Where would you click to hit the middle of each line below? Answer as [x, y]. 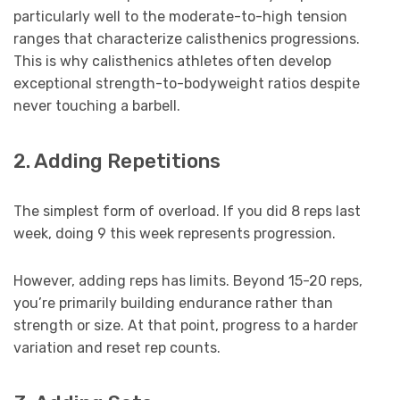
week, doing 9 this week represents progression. [175, 233]
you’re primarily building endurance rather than [173, 303]
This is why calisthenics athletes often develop [172, 61]
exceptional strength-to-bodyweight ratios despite [187, 83]
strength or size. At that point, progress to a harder [186, 325]
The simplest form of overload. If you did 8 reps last [187, 211]
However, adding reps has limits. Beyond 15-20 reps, [188, 280]
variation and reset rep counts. [117, 347]
